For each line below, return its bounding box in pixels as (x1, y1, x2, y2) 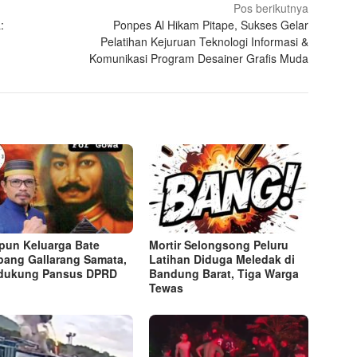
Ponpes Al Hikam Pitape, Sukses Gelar (113, 17, 309, 33)
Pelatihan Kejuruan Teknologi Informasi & (100, 33, 309, 50)
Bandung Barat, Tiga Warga (149, 265, 300, 282)
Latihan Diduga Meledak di (149, 251, 296, 268)
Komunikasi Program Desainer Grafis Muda (89, 50, 309, 67)
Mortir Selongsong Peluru (149, 237, 289, 253)
